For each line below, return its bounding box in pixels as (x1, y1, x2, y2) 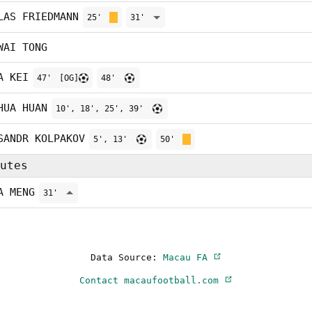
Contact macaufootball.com (79, 275, 224, 286)
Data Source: (91, 252, 163, 263)
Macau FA (163, 252, 213, 263)
